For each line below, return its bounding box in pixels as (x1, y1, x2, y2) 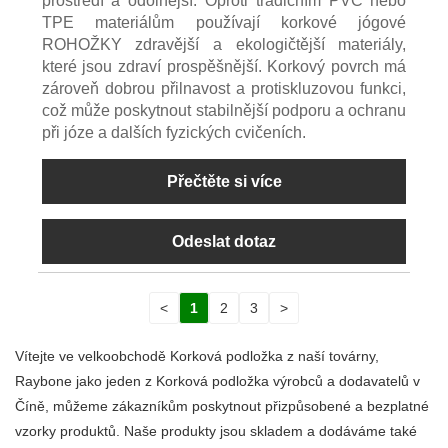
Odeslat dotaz (172, 233, 276, 251)
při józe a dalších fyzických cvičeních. (41, 124, 306, 142)
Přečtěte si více (166, 173, 282, 191)
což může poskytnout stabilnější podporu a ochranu (41, 102, 407, 120)
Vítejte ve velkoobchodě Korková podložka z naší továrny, (15, 348, 379, 365)
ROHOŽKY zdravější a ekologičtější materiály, (41, 36, 407, 54)
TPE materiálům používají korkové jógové (41, 14, 407, 32)
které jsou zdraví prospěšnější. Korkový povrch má (41, 58, 407, 76)
